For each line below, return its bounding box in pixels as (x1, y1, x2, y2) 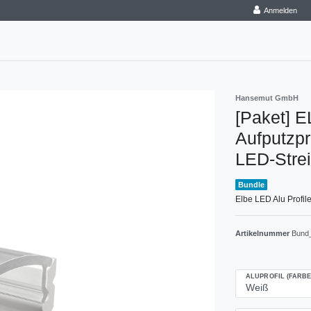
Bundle (238, 180, 265, 189)
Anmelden (264, 6, 298, 15)
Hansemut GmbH (235, 94, 299, 103)
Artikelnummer (235, 229, 292, 238)
